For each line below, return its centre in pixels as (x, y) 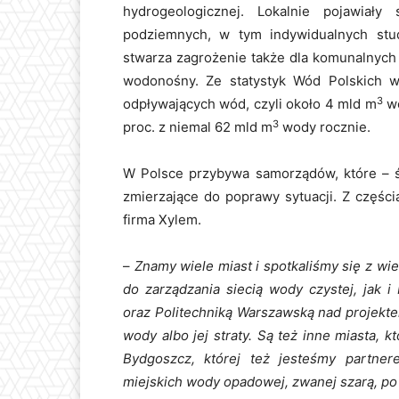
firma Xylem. (162, 220)
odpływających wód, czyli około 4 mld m (250, 104)
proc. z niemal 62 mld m (198, 127)
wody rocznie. (325, 127)
